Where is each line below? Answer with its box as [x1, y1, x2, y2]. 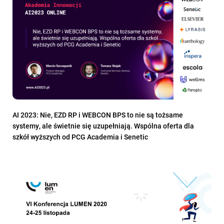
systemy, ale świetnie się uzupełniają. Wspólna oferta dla [12, 121, 194, 131]
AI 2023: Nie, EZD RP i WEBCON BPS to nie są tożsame [12, 110, 183, 120]
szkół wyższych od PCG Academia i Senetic [12, 132, 148, 142]
